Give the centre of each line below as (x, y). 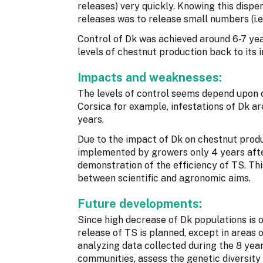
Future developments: (141, 204)
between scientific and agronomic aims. (164, 178)
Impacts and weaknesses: (151, 78)
